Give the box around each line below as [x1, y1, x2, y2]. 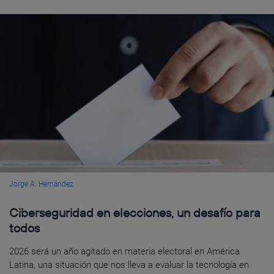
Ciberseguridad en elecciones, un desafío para [9, 204, 261, 220]
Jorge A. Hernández [9, 179, 73, 188]
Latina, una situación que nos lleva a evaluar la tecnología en [9, 259, 249, 270]
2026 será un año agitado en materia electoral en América [9, 245, 240, 257]
